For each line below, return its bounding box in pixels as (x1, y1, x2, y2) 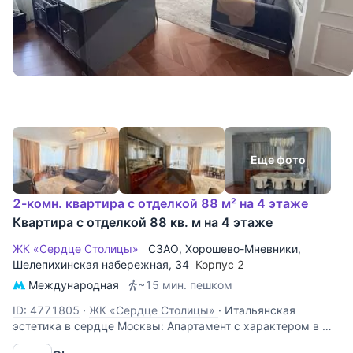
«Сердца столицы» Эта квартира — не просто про (13, 334, 286, 348)
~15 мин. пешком (138, 277, 232, 292)
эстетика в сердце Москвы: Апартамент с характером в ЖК (13, 318, 340, 333)
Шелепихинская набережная (13, 257, 169, 271)
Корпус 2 (195, 257, 247, 271)
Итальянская (221, 303, 295, 317)
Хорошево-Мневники (185, 241, 298, 255)
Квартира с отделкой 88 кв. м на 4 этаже (13, 214, 273, 230)
